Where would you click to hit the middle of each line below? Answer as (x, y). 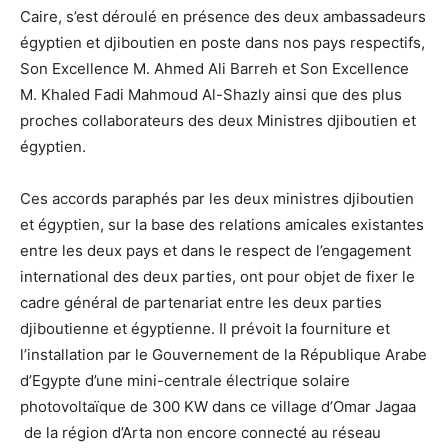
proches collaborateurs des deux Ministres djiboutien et (218, 120)
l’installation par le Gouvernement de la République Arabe (223, 354)
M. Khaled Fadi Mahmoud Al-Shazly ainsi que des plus (211, 94)
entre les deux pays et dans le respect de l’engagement (215, 250)
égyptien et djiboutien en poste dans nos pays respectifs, (222, 42)
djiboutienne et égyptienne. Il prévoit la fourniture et (205, 328)
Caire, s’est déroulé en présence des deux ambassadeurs (223, 16)
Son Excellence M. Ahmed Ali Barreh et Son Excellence (214, 68)
